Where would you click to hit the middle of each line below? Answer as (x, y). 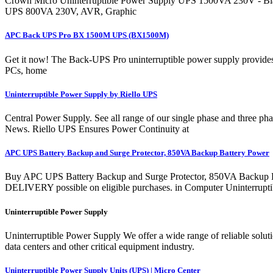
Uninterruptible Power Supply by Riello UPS (81, 94)
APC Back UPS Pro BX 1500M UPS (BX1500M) (87, 35)
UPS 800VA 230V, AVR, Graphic (71, 12)
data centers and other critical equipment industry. (100, 246)
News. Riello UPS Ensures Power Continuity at (97, 129)
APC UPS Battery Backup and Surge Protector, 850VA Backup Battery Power (137, 153)
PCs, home (26, 70)
